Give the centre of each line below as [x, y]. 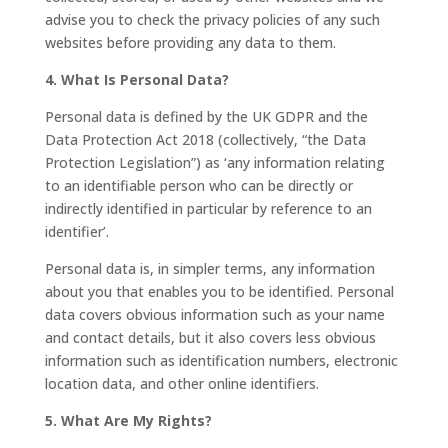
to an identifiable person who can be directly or [198, 185]
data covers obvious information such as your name [214, 314]
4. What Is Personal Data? [136, 79]
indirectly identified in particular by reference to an [208, 208]
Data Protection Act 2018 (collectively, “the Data [205, 139]
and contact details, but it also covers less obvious [210, 337]
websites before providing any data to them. [190, 42]
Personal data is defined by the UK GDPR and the [206, 116]
